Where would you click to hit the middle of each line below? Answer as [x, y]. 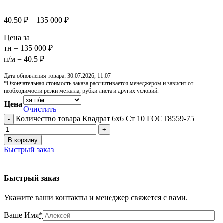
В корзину [23, 140]
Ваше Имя [21, 215]
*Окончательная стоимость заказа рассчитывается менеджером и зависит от [99, 83]
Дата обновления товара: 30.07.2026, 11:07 [57, 75]
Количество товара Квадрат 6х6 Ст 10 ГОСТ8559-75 [105, 118]
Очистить [40, 109]
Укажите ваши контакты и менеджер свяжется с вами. [96, 198]
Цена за [17, 37]
